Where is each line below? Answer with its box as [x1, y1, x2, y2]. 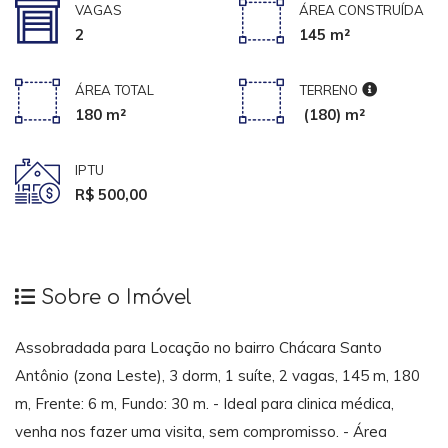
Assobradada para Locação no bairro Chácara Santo [15, 338, 382, 358]
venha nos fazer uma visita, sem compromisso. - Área [15, 422, 387, 442]
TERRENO [299, 81, 358, 98]
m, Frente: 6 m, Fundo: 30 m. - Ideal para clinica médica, [15, 394, 394, 414]
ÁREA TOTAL [75, 81, 154, 98]
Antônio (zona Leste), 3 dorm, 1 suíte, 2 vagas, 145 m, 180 [15, 366, 420, 386]
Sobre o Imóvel [35, 285, 192, 309]
